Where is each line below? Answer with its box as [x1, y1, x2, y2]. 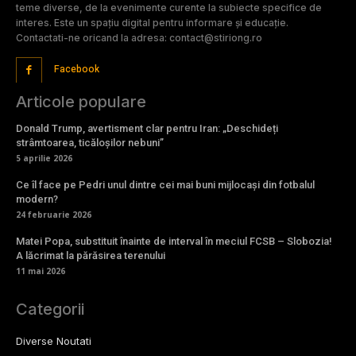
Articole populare [16, 92, 146, 112]
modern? [16, 193, 58, 206]
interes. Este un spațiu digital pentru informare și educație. [16, 16, 288, 29]
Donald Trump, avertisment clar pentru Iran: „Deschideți [16, 122, 278, 135]
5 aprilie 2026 [16, 153, 72, 164]
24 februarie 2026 [16, 209, 91, 221]
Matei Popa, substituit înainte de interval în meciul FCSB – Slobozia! [16, 235, 332, 248]
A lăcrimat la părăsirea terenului [16, 250, 165, 262]
